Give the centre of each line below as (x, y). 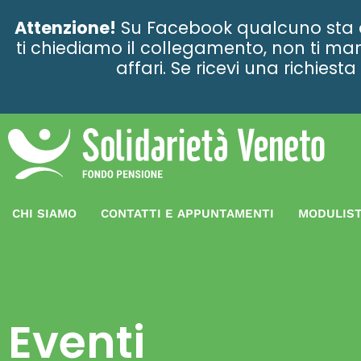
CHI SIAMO (44, 213)
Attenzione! (65, 28)
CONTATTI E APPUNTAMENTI (187, 213)
